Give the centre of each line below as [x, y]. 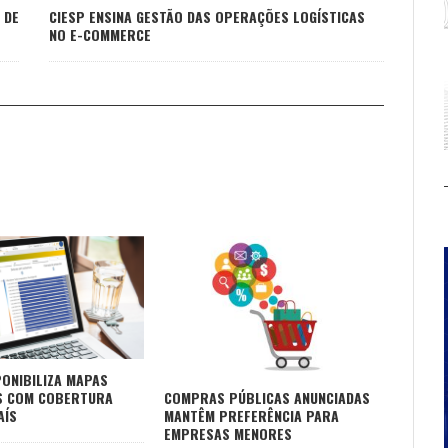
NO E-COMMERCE [100, 35]
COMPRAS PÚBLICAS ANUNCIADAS [267, 398]
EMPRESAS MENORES [228, 434]
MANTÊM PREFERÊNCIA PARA [251, 416]
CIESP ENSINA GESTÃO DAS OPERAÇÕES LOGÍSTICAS [207, 17]
